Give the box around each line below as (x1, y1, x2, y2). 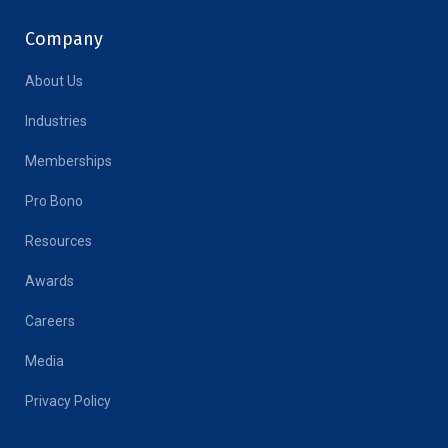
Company (25, 28, 103, 51)
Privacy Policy (25, 393, 111, 410)
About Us (25, 73, 83, 90)
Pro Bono (25, 193, 83, 210)
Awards (25, 273, 74, 290)
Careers (25, 313, 75, 330)
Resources (25, 233, 92, 250)
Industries (25, 113, 87, 130)
